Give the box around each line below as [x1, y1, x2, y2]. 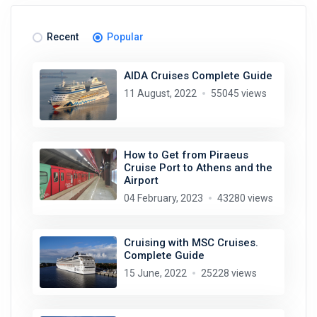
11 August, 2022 [123, 87, 197, 99]
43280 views [217, 192, 273, 204]
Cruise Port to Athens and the [123, 161, 272, 175]
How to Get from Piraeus [123, 149, 248, 162]
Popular [107, 30, 144, 42]
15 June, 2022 [123, 267, 187, 279]
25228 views [200, 267, 257, 279]
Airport [123, 174, 158, 188]
